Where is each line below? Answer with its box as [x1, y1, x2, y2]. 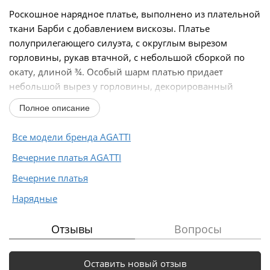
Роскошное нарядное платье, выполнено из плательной [9, 7, 260, 20]
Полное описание [19, 102, 90, 113]
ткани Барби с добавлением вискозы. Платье [9, 22, 210, 34]
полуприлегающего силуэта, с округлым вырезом [9, 36, 227, 49]
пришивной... [9, 94, 70, 107]
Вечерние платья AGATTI [12, 151, 121, 163]
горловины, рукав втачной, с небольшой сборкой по [9, 51, 245, 63]
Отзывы [51, 221, 93, 236]
